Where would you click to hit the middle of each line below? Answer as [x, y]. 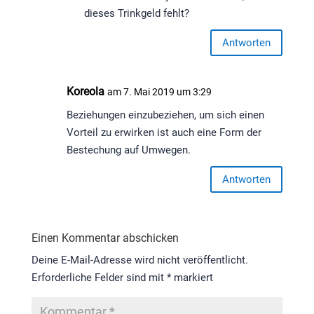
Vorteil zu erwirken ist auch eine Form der [164, 133]
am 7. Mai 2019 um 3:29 [159, 92]
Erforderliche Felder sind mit [99, 278]
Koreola [85, 92]
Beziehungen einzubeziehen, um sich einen [165, 115]
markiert [192, 278]
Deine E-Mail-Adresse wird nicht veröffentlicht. [139, 260]
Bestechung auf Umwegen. [128, 150]
